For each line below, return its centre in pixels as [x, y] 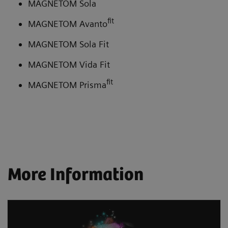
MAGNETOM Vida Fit [69, 64]
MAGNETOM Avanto [68, 23]
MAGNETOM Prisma [67, 84]
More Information [76, 175]
